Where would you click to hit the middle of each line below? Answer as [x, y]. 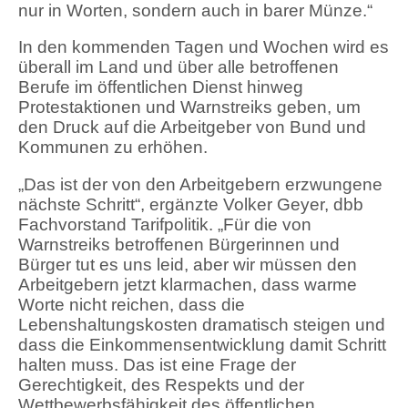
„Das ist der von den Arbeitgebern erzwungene [200, 184]
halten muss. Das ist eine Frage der [157, 364]
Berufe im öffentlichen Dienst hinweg [161, 87]
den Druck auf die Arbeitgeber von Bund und [192, 127]
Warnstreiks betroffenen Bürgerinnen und [179, 244]
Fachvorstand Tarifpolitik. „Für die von [165, 224]
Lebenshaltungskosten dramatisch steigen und [202, 324]
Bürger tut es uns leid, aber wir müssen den [188, 264]
